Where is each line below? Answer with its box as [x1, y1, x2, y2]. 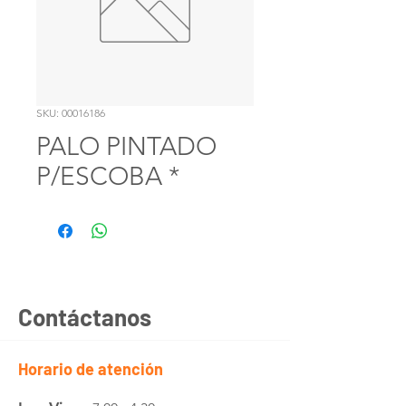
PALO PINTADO [36, 131, 217, 161]
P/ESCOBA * [36, 161, 179, 191]
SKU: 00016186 [36, 106, 105, 120]
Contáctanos [18, 303, 151, 331]
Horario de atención [18, 359, 163, 379]
